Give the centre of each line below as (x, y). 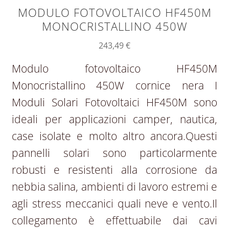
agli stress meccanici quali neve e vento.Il (114, 203)
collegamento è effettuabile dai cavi (114, 220)
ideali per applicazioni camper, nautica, (114, 119)
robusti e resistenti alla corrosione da (114, 169)
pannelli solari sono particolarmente (114, 153)
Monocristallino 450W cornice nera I (114, 85)
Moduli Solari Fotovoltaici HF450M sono (114, 102)
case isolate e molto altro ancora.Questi (114, 136)
